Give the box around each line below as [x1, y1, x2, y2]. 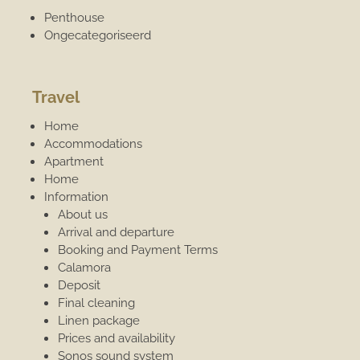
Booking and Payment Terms [58, 242, 219, 257]
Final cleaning [58, 295, 136, 310]
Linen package [58, 313, 141, 328]
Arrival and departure [58, 224, 175, 239]
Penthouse [44, 10, 105, 25]
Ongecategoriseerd [44, 27, 152, 43]
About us [58, 207, 108, 222]
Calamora [58, 260, 112, 275]
